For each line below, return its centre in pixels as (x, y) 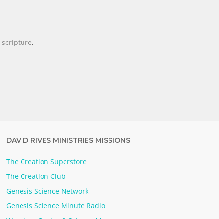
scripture (17, 42)
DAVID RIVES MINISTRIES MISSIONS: (69, 140)
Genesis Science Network (48, 191)
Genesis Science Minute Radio (56, 205)
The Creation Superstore (47, 161)
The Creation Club (36, 176)
